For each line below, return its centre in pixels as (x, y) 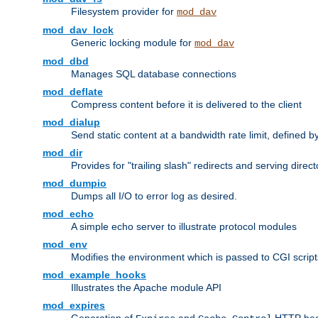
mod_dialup (71, 122)
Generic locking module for (133, 43)
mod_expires (74, 306)
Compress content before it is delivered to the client (186, 105)
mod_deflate (73, 92)
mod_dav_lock (78, 30)
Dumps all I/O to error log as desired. (154, 196)
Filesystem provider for (124, 12)
